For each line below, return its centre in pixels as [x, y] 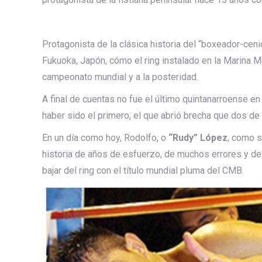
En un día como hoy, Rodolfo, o [104, 137]
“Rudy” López [197, 137]
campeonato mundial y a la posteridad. [120, 77]
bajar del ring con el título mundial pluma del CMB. [143, 170]
